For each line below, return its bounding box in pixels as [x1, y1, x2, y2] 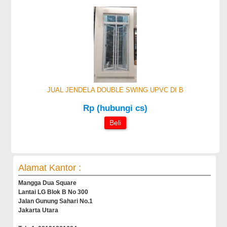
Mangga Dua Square [18, 179, 77, 186]
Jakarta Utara [18, 207, 59, 214]
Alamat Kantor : [18, 163, 82, 173]
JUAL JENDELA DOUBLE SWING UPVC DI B [47, 86, 183, 94]
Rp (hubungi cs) [83, 103, 147, 113]
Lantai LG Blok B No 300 [18, 188, 89, 196]
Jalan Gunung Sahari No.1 [18, 198, 93, 205]
